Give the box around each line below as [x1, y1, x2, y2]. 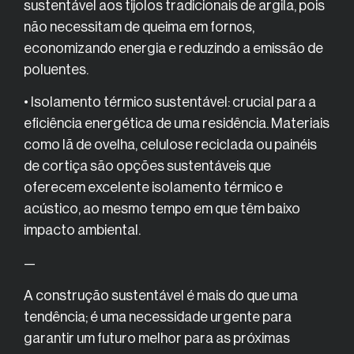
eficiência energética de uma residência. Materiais [24, 116, 330, 131]
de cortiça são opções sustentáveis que [24, 159, 271, 174]
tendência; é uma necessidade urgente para [24, 310, 292, 325]
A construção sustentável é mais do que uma [24, 288, 298, 303]
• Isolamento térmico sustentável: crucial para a [24, 95, 316, 110]
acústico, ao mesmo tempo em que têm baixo [24, 201, 300, 217]
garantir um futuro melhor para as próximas [24, 331, 290, 346]
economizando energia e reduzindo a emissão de [24, 41, 323, 56]
